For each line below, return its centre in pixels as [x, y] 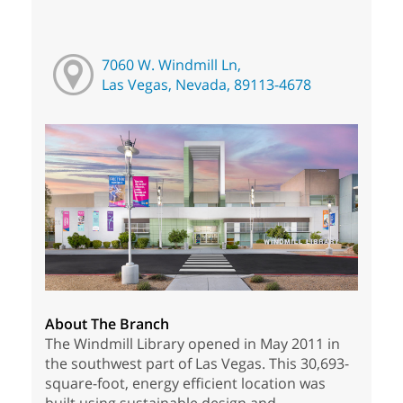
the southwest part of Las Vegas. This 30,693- [197, 364]
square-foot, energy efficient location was [185, 384]
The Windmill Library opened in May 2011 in [193, 344]
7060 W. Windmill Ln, [171, 65]
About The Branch [107, 324]
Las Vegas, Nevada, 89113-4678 [206, 85]
